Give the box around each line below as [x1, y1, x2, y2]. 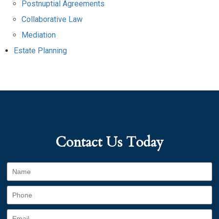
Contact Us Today [56, 133, 163, 152]
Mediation [22, 30, 56, 40]
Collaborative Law [22, 15, 83, 24]
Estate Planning [14, 46, 67, 55]
